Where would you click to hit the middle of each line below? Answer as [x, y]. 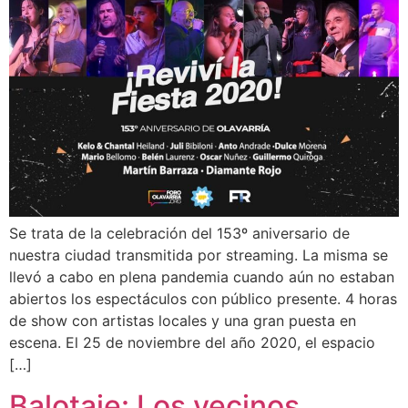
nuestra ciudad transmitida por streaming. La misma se [199, 255]
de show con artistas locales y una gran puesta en [183, 321]
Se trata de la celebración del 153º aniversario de [179, 234]
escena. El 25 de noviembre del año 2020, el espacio [192, 343]
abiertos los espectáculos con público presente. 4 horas [203, 299]
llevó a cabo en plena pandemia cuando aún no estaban [202, 277]
